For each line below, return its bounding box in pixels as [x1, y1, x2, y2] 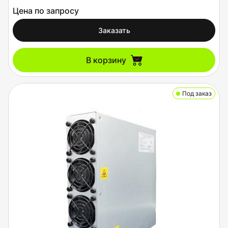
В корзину [85, 55, 126, 65]
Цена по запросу [13, 6, 79, 16]
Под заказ [182, 90, 212, 97]
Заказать [98, 26, 130, 35]
